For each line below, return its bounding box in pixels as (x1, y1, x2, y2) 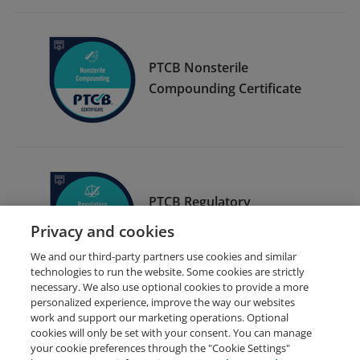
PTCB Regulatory (149, 192, 251, 211)
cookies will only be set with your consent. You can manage (31, 325, 313, 340)
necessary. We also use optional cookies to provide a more (31, 280, 309, 294)
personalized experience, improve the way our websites (31, 295, 296, 309)
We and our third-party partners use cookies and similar (31, 249, 297, 264)
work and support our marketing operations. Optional (31, 310, 289, 325)
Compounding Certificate (149, 79, 301, 97)
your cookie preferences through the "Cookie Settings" (31, 341, 291, 355)
